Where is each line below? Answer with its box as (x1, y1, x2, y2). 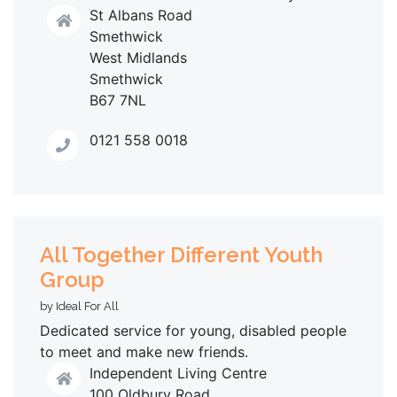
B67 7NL (90, 90, 146, 109)
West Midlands (90, 48, 187, 66)
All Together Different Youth (40, 242, 323, 269)
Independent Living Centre (90, 364, 267, 383)
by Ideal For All (40, 300, 119, 314)
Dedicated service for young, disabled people (40, 322, 346, 340)
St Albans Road (90, 5, 192, 24)
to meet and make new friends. (40, 343, 248, 362)
